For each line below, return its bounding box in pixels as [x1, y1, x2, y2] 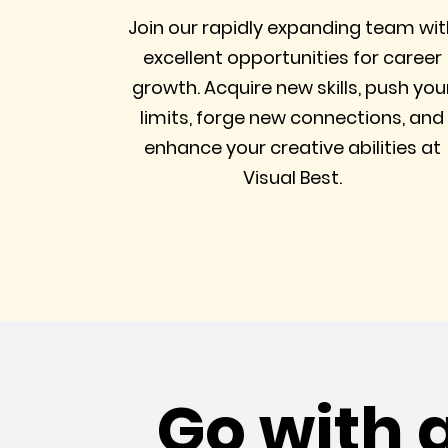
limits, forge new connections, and [140, 105, 444, 130]
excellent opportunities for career [142, 45, 442, 70]
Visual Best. [242, 165, 342, 190]
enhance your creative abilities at [143, 135, 441, 160]
